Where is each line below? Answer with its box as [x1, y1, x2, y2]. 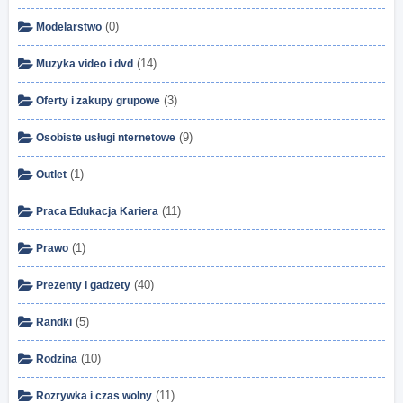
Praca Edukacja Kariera [36, 204, 158, 218]
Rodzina [36, 352, 77, 365]
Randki [36, 315, 72, 328]
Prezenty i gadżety [36, 278, 130, 291]
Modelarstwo [36, 20, 102, 33]
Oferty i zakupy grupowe [36, 94, 160, 107]
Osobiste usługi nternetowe [36, 130, 175, 144]
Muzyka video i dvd [36, 57, 133, 70]
